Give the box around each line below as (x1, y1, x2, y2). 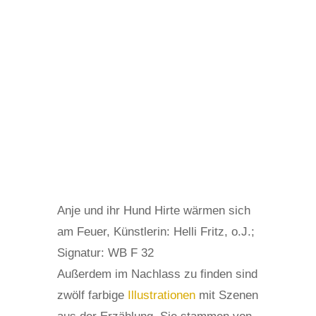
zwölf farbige (56, 288, 128, 303)
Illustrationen (127, 288, 195, 303)
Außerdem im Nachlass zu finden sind (56, 267, 257, 281)
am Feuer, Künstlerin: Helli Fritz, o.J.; (56, 225, 255, 239)
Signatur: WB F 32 (56, 246, 154, 260)
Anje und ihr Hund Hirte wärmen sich (56, 204, 250, 218)
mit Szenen (195, 288, 258, 303)
